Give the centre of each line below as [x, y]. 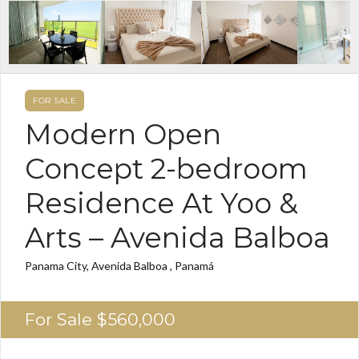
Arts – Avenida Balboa [177, 237]
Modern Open [123, 134]
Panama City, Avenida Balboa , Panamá [119, 265]
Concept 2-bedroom [166, 168]
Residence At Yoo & [161, 203]
